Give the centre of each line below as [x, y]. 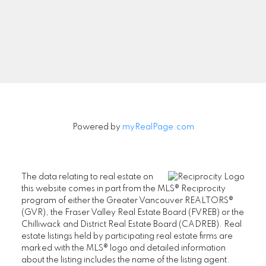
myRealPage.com [158, 127]
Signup [133, 59]
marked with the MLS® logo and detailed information [123, 248]
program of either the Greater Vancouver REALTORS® [127, 200]
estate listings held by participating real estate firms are [127, 236]
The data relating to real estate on [87, 177]
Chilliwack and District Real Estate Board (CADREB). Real [131, 224]
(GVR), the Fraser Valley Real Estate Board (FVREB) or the [132, 212]
